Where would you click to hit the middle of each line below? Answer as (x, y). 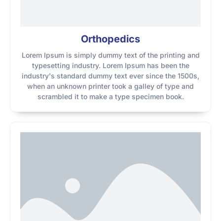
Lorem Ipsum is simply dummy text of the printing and (110, 55)
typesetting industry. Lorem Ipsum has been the (110, 65)
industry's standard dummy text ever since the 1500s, (110, 76)
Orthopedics (110, 39)
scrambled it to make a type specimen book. (110, 96)
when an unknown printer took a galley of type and (110, 86)
